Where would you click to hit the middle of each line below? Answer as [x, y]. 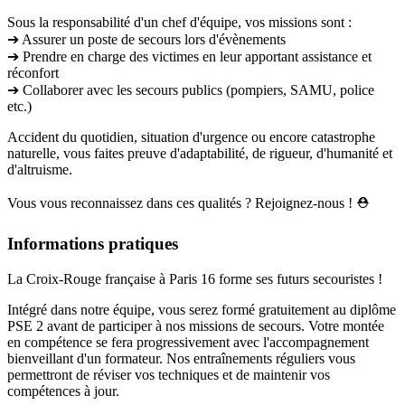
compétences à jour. [63, 391]
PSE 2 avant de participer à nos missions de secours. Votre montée [196, 325]
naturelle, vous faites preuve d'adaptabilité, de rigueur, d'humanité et [200, 154]
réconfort [33, 73]
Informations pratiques [93, 243]
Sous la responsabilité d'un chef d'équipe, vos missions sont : [179, 23]
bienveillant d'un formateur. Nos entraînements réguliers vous [181, 358]
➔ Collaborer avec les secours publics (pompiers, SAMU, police [191, 90]
